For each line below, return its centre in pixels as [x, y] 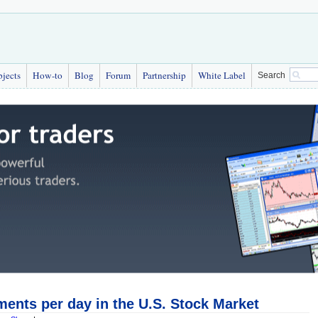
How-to [48, 75]
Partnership [164, 75]
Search [272, 75]
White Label [222, 75]
